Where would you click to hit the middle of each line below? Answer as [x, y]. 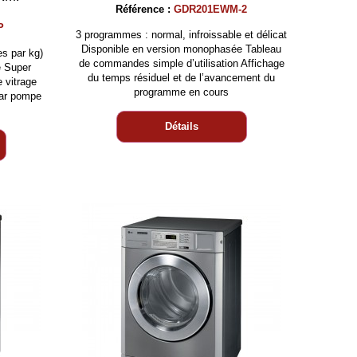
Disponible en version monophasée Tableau [182, 49]
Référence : [145, 9]
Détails [181, 126]
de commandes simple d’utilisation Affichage [181, 63]
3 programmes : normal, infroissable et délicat [182, 35]
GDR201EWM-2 [211, 9]
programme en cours [182, 92]
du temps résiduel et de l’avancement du [182, 78]
